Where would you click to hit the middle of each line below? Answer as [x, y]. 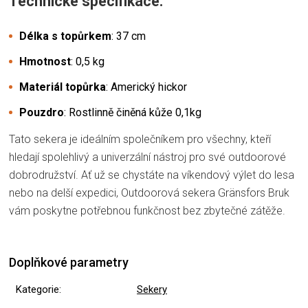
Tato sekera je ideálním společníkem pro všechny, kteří [140, 139]
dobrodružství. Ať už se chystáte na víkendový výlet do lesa [152, 175]
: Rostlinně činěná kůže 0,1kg [133, 112]
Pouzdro [42, 112]
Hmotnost [45, 61]
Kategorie [37, 289]
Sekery [152, 289]
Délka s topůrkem [65, 36]
